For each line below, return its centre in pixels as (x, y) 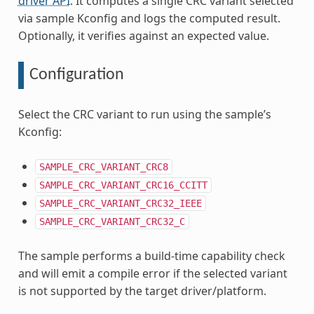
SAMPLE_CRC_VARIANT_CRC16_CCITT (123, 185)
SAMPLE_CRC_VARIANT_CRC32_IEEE (120, 203)
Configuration (76, 75)
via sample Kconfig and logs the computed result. (149, 19)
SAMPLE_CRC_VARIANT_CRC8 (103, 167)
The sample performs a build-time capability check (151, 256)
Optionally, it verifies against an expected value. (143, 36)
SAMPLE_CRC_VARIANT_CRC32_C (112, 221)
